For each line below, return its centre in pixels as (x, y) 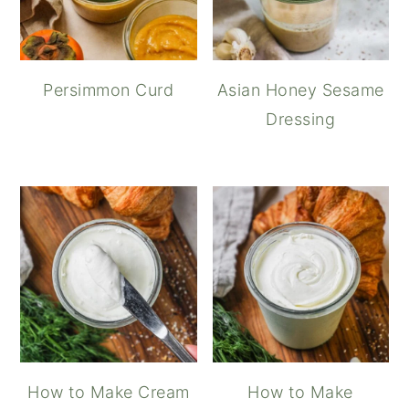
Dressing (301, 119)
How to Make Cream (109, 392)
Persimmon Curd (109, 89)
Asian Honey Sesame (300, 89)
